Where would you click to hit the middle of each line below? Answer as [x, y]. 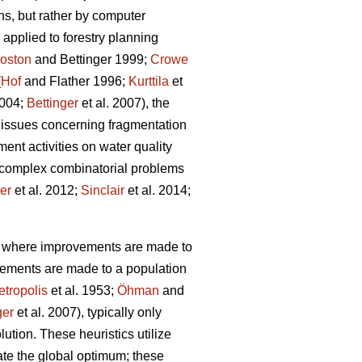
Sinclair [103, 191]
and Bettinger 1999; [91, 60]
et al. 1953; [82, 291]
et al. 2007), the [124, 103]
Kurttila [149, 82]
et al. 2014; [158, 191]
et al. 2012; [46, 191]
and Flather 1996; [75, 82]
